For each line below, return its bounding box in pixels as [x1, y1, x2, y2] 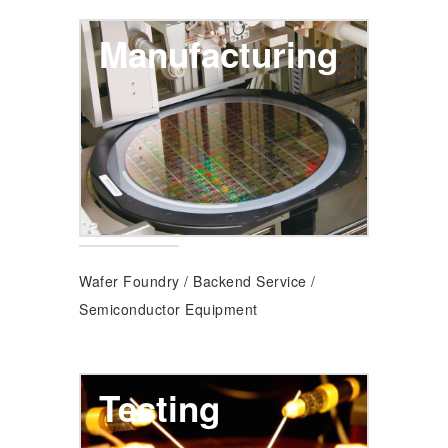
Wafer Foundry [79, 271, 180, 291]
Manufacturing [99, 28, 338, 79]
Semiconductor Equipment [79, 299, 258, 319]
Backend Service [193, 271, 307, 291]
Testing [99, 383, 220, 433]
